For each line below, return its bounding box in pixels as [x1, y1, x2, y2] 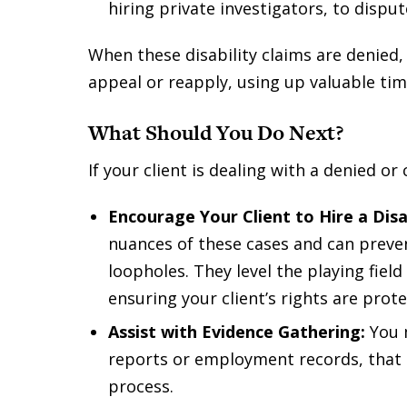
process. [107, 374, 174, 397]
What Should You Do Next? [88, 118, 343, 148]
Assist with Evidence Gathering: [107, 320, 365, 342]
